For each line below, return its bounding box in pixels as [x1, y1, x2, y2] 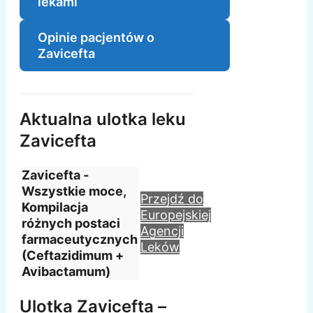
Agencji [140, 224, 184, 239]
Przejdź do [140, 191, 203, 207]
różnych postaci [22, 216, 120, 231]
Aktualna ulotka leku [20, 108, 186, 129]
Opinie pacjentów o [38, 29, 154, 45]
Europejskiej [140, 208, 211, 223]
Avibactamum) [22, 264, 110, 279]
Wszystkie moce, [22, 184, 126, 199]
